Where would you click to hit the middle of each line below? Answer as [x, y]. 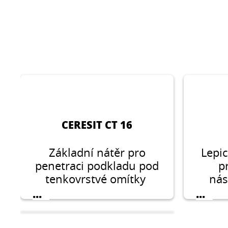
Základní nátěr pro [97, 153]
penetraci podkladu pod [97, 166]
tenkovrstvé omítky [97, 179]
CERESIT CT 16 [97, 125]
